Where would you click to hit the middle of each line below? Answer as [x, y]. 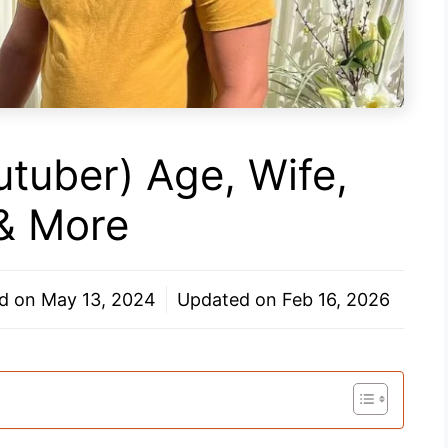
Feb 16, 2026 [336, 300]
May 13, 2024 [98, 300]
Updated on [229, 300]
